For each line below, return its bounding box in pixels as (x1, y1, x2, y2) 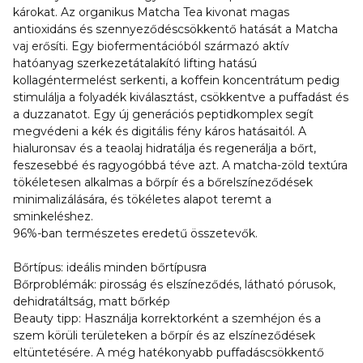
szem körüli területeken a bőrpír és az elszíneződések (13, 328, 315, 343)
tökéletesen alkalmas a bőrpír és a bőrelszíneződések (13, 175, 313, 190)
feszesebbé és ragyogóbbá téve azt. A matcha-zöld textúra (13, 158, 348, 173)
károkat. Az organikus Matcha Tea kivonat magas (13, 5, 289, 19)
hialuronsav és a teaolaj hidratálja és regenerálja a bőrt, (13, 141, 316, 156)
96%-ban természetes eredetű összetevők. (13, 226, 258, 241)
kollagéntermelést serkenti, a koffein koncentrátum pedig (13, 73, 340, 88)
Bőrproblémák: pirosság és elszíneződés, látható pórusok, (13, 277, 335, 292)
